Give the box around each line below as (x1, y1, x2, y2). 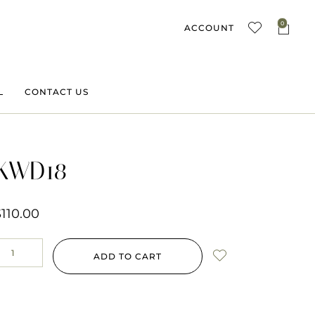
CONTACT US (25, 86, 89, 98)
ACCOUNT (184, 22, 234, 33)
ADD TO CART (94, 251, 162, 262)
